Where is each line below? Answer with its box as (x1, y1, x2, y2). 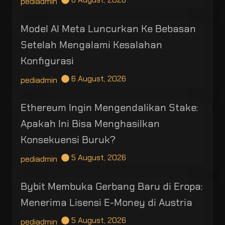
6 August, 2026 (71, 73, 126, 84)
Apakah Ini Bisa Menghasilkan (21, 117, 160, 131)
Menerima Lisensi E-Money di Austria (21, 196, 192, 209)
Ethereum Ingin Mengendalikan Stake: (21, 101, 198, 115)
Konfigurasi (21, 54, 74, 68)
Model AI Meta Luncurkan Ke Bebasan (21, 22, 196, 36)
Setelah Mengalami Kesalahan (21, 38, 162, 52)
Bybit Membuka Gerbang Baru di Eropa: (21, 180, 202, 193)
